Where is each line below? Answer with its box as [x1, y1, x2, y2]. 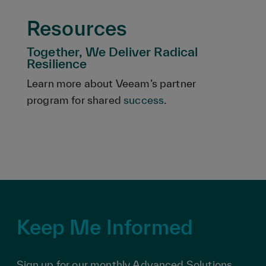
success [123, 94, 164, 106]
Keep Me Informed [16, 216, 194, 239]
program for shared [27, 94, 124, 106]
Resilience [27, 56, 87, 71]
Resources [27, 17, 128, 40]
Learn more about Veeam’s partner [27, 77, 197, 90]
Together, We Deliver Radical [27, 45, 198, 59]
